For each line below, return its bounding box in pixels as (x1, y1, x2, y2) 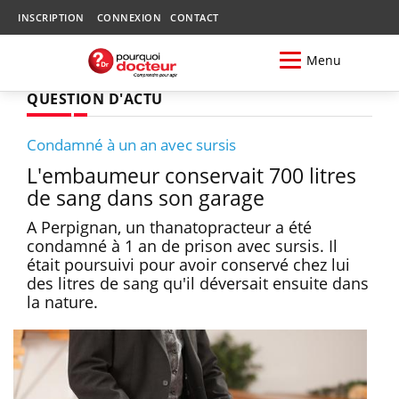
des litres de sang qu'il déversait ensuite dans (27, 272, 369, 294)
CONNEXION (96, 11, 161, 24)
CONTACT (170, 11, 219, 24)
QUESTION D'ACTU (27, 88, 163, 109)
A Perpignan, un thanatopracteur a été (27, 216, 312, 238)
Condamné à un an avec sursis (27, 134, 236, 155)
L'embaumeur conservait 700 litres (27, 160, 356, 190)
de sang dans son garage (27, 183, 265, 212)
